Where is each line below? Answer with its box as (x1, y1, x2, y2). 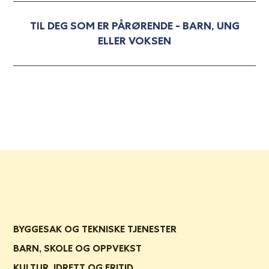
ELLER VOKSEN (98, 34, 171, 47)
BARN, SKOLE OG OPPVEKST (13, 242, 142, 254)
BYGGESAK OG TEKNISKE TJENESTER (13, 223, 177, 235)
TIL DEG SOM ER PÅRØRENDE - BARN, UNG (29, 19, 240, 32)
